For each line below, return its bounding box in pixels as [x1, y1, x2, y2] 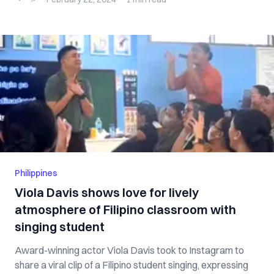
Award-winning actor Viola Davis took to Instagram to [15, 244, 244, 256]
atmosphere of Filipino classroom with [15, 202, 236, 217]
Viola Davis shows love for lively [15, 185, 199, 200]
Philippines [15, 168, 57, 179]
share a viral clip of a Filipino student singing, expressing [15, 259, 248, 271]
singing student [15, 219, 105, 234]
